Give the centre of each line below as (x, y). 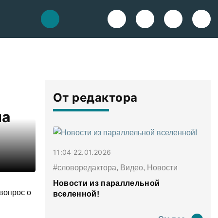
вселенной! (76, 194)
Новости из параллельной (106, 183)
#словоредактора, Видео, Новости (115, 167)
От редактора (95, 98)
